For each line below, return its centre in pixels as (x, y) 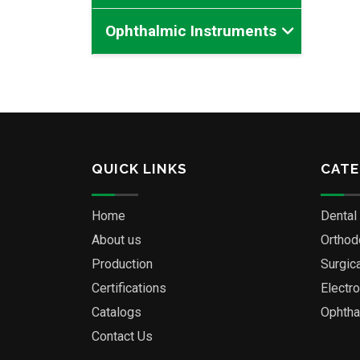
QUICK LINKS (139, 169)
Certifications (129, 288)
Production (122, 264)
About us (117, 240)
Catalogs (117, 312)
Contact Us (122, 336)
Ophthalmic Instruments (191, 31)
